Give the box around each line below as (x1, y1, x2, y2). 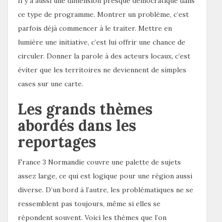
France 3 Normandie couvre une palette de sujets (18, 157, 181, 166)
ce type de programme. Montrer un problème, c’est (18, 9, 189, 19)
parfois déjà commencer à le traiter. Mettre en (18, 23, 172, 33)
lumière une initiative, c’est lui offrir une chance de (18, 37, 185, 47)
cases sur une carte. (18, 79, 83, 88)
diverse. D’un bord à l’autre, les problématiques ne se (18, 185, 193, 194)
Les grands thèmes (18, 99, 153, 118)
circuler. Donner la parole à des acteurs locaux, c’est (18, 51, 190, 60)
